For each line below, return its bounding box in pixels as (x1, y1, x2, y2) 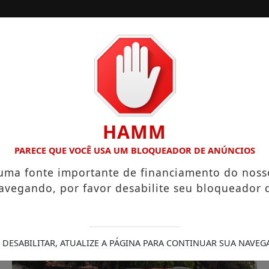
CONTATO (31, 112, 80, 126)
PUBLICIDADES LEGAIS (97, 112, 215, 126)
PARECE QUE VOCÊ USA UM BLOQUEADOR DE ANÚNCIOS (14, 145, 255, 156)
